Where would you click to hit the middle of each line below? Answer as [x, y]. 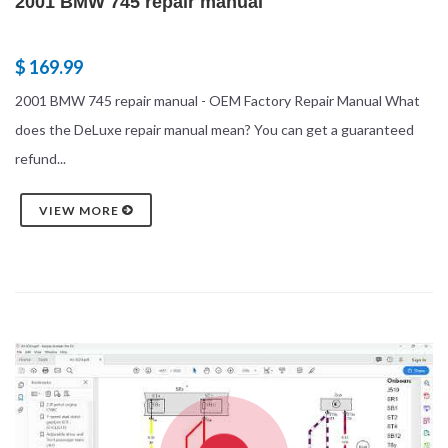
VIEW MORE [80, 211]
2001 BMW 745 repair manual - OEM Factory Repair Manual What [217, 101]
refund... [40, 159]
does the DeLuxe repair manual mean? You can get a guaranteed [214, 130]
